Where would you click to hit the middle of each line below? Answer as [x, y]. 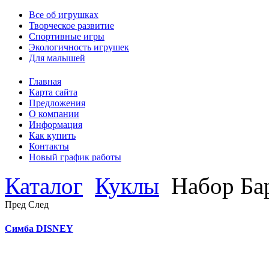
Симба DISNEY [39, 228]
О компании [54, 114]
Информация [56, 125]
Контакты [49, 147]
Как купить [52, 136]
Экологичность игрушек [79, 47]
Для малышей [57, 58]
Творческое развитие [71, 26]
